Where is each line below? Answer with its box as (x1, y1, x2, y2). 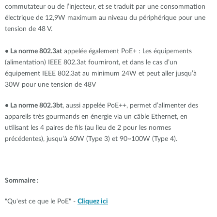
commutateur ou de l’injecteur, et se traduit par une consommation (5, 3, 205, 10)
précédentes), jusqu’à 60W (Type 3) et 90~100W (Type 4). (5, 136, 177, 142)
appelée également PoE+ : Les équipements (62, 48, 192, 55)
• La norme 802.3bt (5, 102, 62, 109)
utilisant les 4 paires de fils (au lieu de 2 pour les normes (5, 124, 171, 131)
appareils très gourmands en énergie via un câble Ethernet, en (5, 113, 187, 120)
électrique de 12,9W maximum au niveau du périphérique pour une (5, 15, 205, 21)
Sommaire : (5, 177, 39, 184)
